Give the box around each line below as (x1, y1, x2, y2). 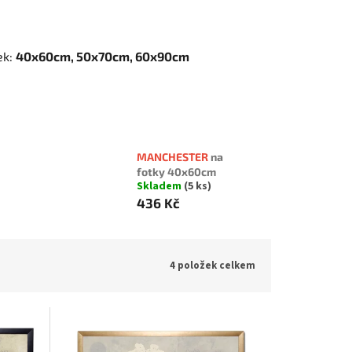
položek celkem (175, 258, 255, 273)
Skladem (136, 178, 184, 195)
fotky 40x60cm (136, 165, 216, 179)
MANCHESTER (136, 150, 211, 164)
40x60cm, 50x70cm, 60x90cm (16, 48, 189, 64)
